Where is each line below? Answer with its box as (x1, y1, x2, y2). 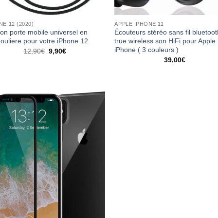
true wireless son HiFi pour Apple (114, 37, 216, 45)
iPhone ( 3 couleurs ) (114, 46, 179, 54)
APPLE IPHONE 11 (114, 20, 164, 27)
